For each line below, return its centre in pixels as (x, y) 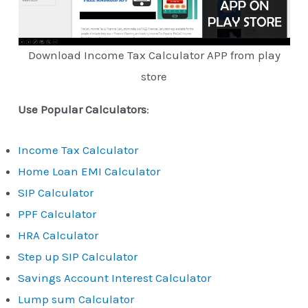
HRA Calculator (58, 235)
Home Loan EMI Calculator (89, 171)
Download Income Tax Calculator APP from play (154, 55)
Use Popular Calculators (82, 110)
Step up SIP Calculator (78, 256)
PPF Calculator (57, 213)
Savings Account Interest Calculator (115, 277)
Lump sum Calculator (76, 299)
